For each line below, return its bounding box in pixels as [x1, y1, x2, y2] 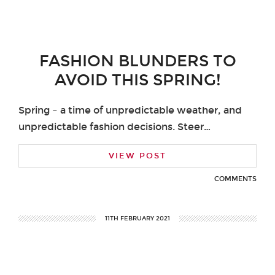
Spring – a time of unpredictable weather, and [18, 104, 242, 116]
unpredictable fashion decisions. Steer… [18, 120, 211, 133]
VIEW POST [109, 150, 166, 161]
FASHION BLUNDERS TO [39, 51, 236, 71]
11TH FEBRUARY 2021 [105, 214, 170, 222]
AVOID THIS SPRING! [54, 70, 221, 90]
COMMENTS [214, 174, 257, 183]
